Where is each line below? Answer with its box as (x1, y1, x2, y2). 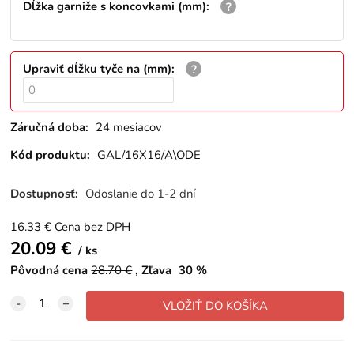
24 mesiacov (96, 119, 163, 136)
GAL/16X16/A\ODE (97, 146, 201, 163)
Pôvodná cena (10, 262, 88, 278)
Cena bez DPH (55, 218, 131, 235)
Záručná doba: (10, 119, 89, 136)
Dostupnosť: (10, 186, 82, 202)
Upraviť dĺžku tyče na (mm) (23, 60, 172, 77)
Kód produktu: (10, 146, 91, 163)
